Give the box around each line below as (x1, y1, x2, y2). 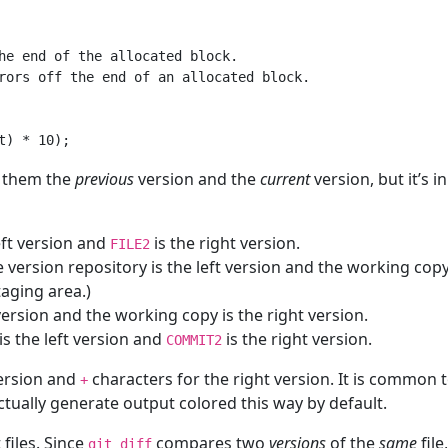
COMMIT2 (166, 332, 222, 348)
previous (75, 168, 134, 190)
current (260, 168, 310, 190)
